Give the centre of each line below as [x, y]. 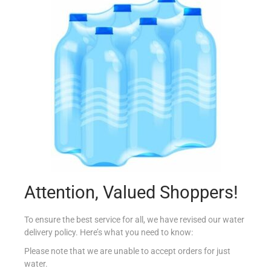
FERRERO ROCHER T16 [135, 34]
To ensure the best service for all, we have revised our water [134, 220]
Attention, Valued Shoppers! [131, 192]
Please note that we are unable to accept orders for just [127, 251]
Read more [141, 75]
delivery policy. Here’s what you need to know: [109, 232]
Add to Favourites [143, 101]
